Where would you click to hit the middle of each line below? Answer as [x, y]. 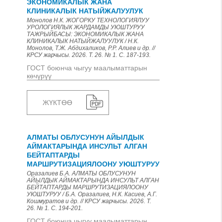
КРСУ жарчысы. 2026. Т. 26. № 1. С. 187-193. [89, 55]
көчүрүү [39, 76]
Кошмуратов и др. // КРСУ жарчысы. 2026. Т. [89, 201]
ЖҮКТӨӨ [57, 103]
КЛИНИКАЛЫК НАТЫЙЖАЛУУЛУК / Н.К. [83, 41]
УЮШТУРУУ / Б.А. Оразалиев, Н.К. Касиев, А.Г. [92, 194]
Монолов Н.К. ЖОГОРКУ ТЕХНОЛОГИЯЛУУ [88, 20]
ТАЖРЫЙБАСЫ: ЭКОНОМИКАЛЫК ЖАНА [85, 34]
